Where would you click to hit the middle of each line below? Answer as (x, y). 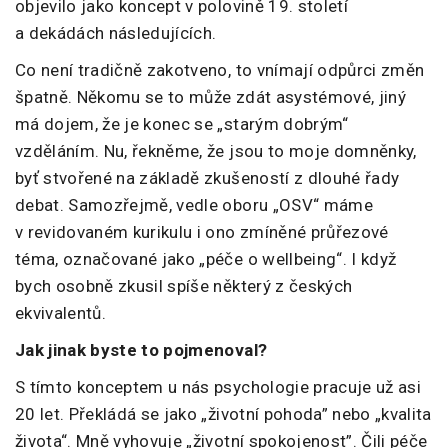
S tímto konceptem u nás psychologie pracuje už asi (218, 386)
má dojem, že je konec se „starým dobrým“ (182, 123)
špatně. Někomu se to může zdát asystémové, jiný (210, 96)
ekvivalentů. (61, 312)
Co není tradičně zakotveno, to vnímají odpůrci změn (220, 69)
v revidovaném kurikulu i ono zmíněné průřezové (202, 231)
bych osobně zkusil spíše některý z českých (184, 285)
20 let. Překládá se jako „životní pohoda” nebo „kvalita (223, 413)
